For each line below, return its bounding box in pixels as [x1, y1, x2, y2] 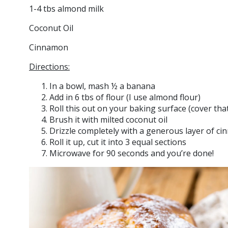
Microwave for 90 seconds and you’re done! [49, 148, 216, 159]
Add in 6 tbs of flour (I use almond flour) [49, 92, 201, 103]
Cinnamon [29, 42, 70, 53]
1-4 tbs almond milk [29, 3, 104, 14]
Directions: [29, 61, 70, 72]
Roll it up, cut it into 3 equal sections [49, 136, 186, 148]
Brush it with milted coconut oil [49, 114, 167, 125]
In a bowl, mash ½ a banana [49, 80, 157, 92]
